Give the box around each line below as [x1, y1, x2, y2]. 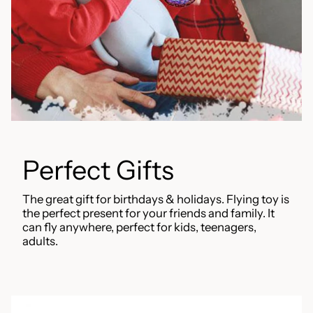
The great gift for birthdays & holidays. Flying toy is [22, 191, 289, 206]
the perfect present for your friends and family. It [22, 205, 275, 220]
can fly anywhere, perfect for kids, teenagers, [22, 219, 256, 234]
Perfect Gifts [22, 153, 174, 186]
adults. [22, 233, 58, 248]
